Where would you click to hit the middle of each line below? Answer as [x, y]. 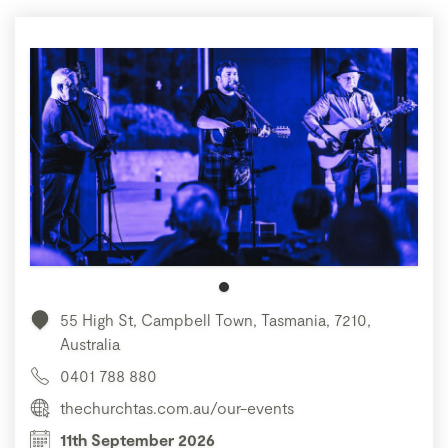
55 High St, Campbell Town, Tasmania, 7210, [215, 320]
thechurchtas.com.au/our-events [177, 408]
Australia [90, 344]
